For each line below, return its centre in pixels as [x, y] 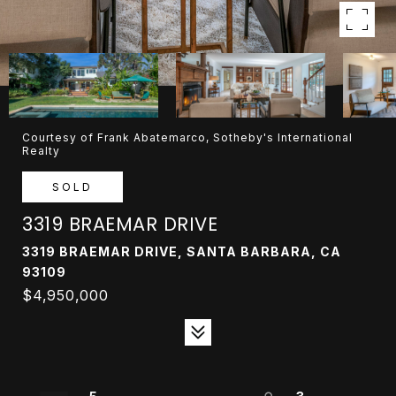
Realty [41, 151]
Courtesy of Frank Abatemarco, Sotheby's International [187, 137]
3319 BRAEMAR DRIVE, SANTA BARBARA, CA [182, 251]
